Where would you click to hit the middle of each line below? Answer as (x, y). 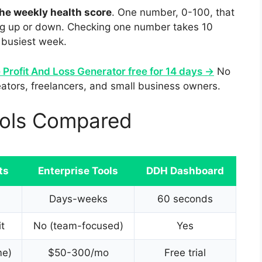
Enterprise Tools (78, 171)
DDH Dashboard (185, 171)
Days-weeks (78, 199)
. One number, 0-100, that (173, 13)
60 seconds (185, 199)
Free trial (185, 253)
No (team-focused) (78, 226)
